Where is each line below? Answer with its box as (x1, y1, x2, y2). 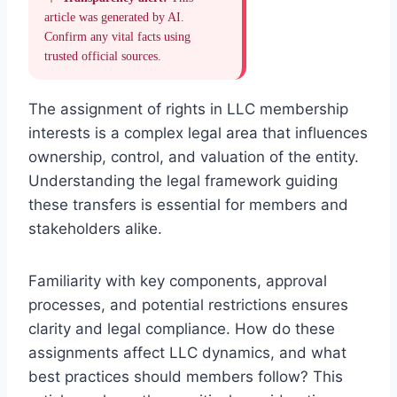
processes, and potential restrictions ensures (28, 295, 348, 314)
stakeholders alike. (28, 219, 162, 237)
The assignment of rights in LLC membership (28, 99, 348, 118)
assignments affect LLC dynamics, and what (28, 343, 346, 362)
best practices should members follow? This (28, 367, 343, 385)
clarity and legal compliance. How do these (28, 319, 335, 338)
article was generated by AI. (44, 10, 184, 24)
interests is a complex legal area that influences (28, 123, 368, 142)
